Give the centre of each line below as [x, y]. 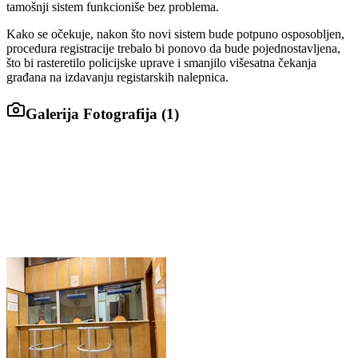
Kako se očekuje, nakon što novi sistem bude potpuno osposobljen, [175, 34]
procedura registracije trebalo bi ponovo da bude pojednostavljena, [173, 48]
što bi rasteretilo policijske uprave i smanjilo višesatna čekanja [161, 62]
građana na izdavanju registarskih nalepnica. [117, 77]
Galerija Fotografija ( [96, 113]
